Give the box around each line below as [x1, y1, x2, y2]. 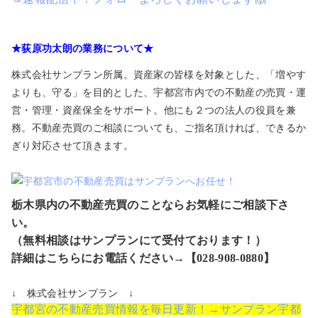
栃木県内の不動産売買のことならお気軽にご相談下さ [11, 199, 290, 212]
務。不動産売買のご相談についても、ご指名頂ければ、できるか [11, 123, 307, 134]
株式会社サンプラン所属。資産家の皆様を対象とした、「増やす [11, 70, 307, 81]
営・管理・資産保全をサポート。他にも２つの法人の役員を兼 [11, 105, 296, 116]
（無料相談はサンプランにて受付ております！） [11, 234, 267, 247]
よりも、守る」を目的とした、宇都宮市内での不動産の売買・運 [11, 87, 307, 99]
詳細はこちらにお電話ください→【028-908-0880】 [11, 252, 275, 265]
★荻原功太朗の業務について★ [11, 43, 154, 55]
